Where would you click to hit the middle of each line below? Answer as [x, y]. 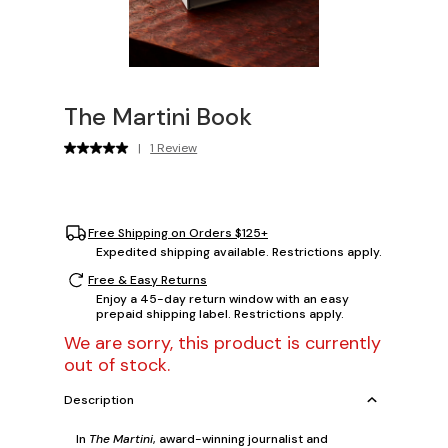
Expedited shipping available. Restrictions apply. [239, 252]
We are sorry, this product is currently [222, 343]
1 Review [174, 148]
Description [99, 399]
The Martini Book [158, 117]
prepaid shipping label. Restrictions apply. [220, 314]
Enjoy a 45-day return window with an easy [222, 299]
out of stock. [117, 365]
